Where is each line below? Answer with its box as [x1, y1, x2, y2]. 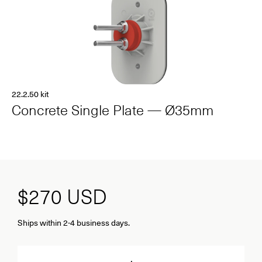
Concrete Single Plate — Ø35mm [12, 99, 213, 120]
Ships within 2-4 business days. [18, 216, 130, 229]
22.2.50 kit [12, 88, 49, 100]
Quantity [17, 236, 47, 248]
